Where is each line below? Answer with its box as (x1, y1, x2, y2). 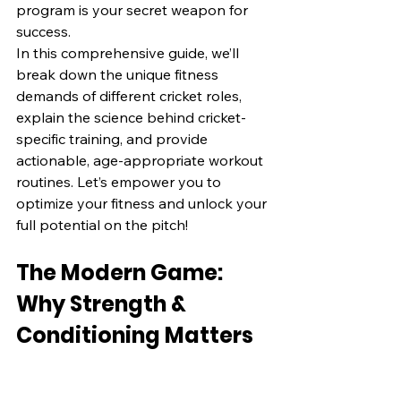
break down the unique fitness (16, 64, 222, 83)
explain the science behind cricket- (16, 107, 246, 126)
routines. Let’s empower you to (16, 172, 225, 191)
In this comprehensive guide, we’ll (16, 43, 243, 62)
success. (16, 21, 71, 40)
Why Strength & (16, 288, 191, 319)
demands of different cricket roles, (16, 86, 245, 105)
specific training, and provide (16, 129, 211, 148)
